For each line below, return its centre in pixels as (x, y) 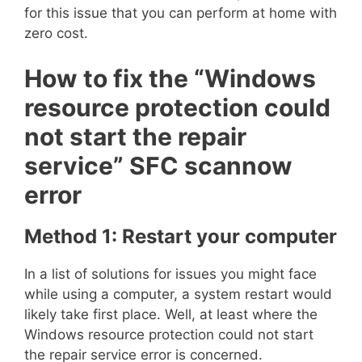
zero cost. (56, 33)
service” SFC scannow (158, 166)
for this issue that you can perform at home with (181, 13)
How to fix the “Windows (170, 78)
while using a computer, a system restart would (178, 294)
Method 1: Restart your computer (181, 236)
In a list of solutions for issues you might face (170, 274)
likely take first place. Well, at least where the (171, 314)
